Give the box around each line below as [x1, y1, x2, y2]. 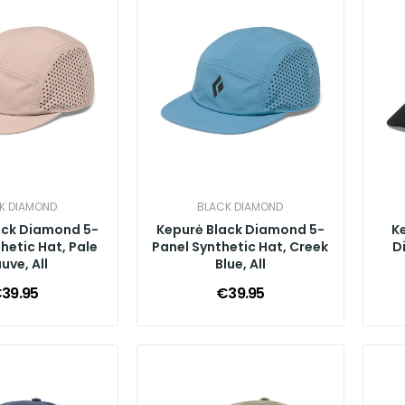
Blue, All [214, 255, 266, 274]
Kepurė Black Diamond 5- [155, 221, 325, 240]
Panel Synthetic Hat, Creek [152, 238, 329, 257]
